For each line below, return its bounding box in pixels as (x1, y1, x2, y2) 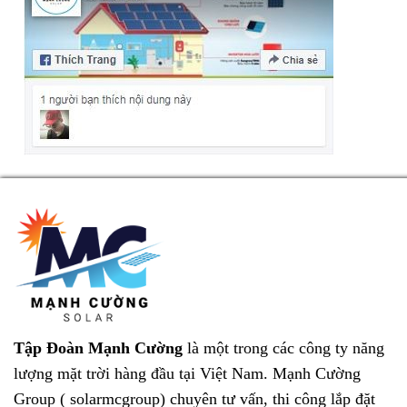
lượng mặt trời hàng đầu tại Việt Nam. (14, 363, 273, 382)
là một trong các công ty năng (187, 338, 384, 357)
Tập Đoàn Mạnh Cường (14, 338, 187, 357)
